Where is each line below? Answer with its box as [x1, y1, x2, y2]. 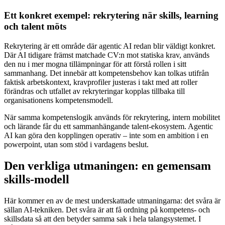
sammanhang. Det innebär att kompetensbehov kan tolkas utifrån [4, 68, 209, 77]
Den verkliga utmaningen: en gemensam [4, 159, 211, 172]
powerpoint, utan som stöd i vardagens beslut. [4, 140, 149, 149]
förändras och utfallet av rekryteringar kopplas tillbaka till [4, 86, 185, 95]
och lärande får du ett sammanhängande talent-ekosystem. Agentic [4, 122, 213, 131]
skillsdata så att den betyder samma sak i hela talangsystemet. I [4, 214, 201, 223]
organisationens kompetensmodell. [4, 95, 113, 104]
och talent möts [4, 21, 69, 32]
